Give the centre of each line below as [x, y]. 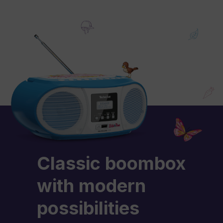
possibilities [88, 208]
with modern [91, 185]
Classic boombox [111, 163]
